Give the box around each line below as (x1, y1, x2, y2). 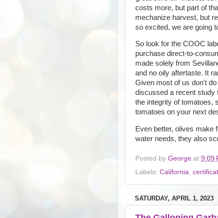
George (168, 155, 191, 163)
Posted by (135, 155, 168, 163)
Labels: (135, 168, 160, 176)
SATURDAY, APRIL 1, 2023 (135, 194, 214, 202)
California (160, 168, 189, 176)
